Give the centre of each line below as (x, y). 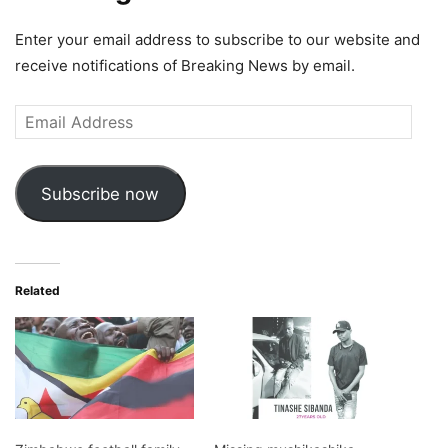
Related (37, 290)
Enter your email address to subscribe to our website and (217, 40)
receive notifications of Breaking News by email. (185, 66)
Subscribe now (100, 193)
